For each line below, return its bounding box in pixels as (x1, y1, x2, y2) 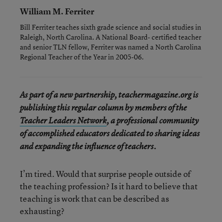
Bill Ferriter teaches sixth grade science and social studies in (20, 22, 201, 32)
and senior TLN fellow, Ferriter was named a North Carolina (20, 42, 201, 52)
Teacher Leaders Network (20, 115, 107, 126)
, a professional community (107, 115, 199, 126)
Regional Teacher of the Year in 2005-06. (20, 52, 144, 61)
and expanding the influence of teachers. (20, 141, 156, 152)
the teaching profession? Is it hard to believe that (20, 180, 198, 192)
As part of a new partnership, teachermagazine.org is (20, 89, 198, 100)
